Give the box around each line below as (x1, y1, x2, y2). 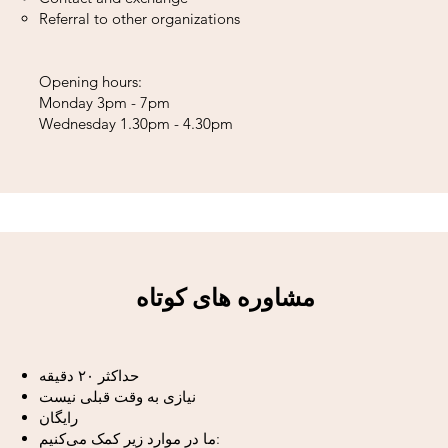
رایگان (39, 408, 78, 427)
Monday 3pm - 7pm (39, 93, 170, 112)
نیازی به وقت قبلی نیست (39, 387, 196, 406)
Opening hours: (39, 72, 142, 91)
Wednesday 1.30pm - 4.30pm (39, 114, 233, 133)
